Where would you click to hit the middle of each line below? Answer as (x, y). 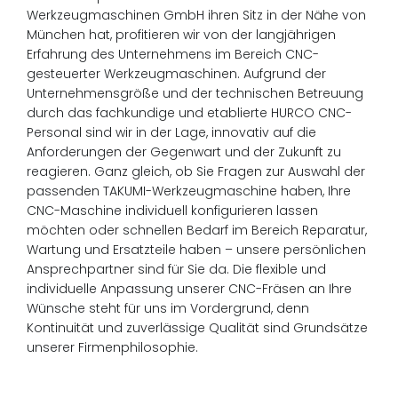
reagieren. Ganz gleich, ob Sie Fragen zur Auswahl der (196, 171)
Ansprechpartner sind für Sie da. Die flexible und (177, 269)
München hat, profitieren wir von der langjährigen (182, 34)
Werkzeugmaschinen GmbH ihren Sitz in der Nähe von (197, 15)
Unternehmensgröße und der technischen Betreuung (195, 93)
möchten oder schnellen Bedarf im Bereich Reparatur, (197, 230)
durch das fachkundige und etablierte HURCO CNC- (190, 112)
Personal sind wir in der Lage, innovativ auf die (172, 132)
